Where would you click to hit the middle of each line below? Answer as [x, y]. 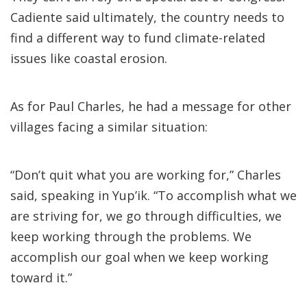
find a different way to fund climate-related [138, 38]
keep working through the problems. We [131, 236]
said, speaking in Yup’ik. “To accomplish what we [153, 195]
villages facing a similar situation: [109, 127]
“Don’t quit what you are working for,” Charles [146, 175]
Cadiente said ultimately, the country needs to [147, 17]
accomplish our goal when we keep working [139, 257]
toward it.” [41, 278]
